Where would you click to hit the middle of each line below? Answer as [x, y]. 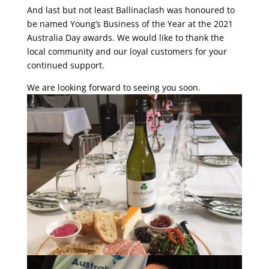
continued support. [65, 65]
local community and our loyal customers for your [127, 51]
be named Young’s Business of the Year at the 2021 [130, 23]
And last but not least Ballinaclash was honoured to [131, 10]
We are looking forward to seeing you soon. [113, 87]
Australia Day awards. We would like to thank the [125, 37]
